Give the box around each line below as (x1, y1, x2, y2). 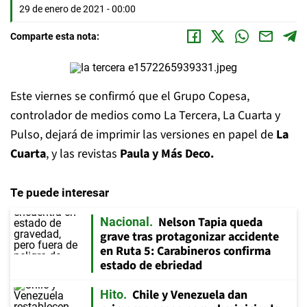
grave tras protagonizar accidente (100, 228, 279, 245)
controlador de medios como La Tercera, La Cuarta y (10, 107, 280, 124)
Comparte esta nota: (10, 31, 99, 42)
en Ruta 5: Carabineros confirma (100, 243, 271, 260)
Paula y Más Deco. (120, 145, 214, 162)
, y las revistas (46, 145, 120, 162)
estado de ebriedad (100, 257, 202, 274)
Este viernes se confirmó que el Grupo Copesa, (10, 88, 249, 105)
